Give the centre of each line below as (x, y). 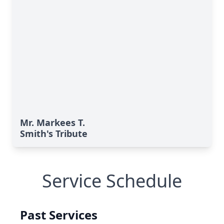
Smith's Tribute (54, 133)
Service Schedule (112, 181)
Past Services (59, 215)
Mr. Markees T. (52, 122)
